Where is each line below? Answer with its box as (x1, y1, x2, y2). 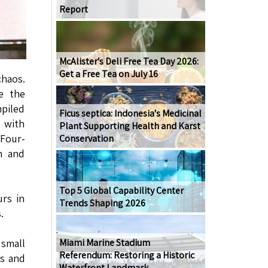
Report (59, 3, 88, 16)
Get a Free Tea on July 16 (59, 68, 158, 81)
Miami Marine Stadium (59, 236, 150, 249)
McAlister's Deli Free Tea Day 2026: (59, 55, 199, 68)
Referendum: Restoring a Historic (59, 249, 194, 262)
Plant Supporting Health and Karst (59, 120, 200, 133)
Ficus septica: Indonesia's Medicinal (59, 107, 202, 120)
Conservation (59, 132, 114, 145)
